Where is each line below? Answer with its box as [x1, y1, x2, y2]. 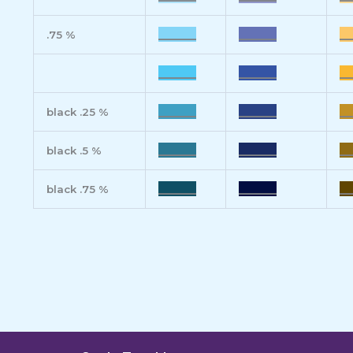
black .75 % [46, 183, 109, 196]
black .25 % [46, 106, 109, 119]
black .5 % [46, 144, 102, 158]
